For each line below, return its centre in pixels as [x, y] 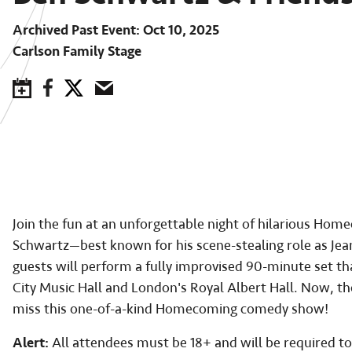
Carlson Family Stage [77, 51]
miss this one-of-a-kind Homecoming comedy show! [170, 310]
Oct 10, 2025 [181, 30]
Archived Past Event [74, 30]
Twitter [103, 86]
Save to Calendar [76, 86]
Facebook [78, 86]
